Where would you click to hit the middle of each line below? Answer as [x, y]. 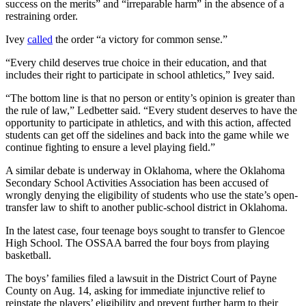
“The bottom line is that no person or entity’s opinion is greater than [150, 98]
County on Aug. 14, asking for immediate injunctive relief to [135, 290]
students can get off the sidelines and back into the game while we [147, 135]
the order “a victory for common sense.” [140, 39]
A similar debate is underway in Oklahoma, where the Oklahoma [145, 170]
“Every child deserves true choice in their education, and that [136, 62]
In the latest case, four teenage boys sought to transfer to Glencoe [145, 230]
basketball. [28, 255]
